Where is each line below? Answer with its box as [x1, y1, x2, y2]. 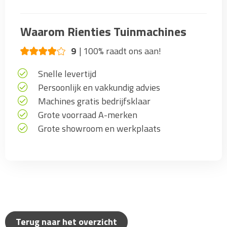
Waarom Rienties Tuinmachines [20, 22, 186, 41]
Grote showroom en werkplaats [38, 121, 161, 135]
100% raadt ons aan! [83, 44, 161, 58]
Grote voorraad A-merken [38, 107, 137, 122]
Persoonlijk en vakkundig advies [38, 80, 160, 94]
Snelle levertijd [38, 66, 96, 81]
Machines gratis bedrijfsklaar [38, 94, 150, 108]
